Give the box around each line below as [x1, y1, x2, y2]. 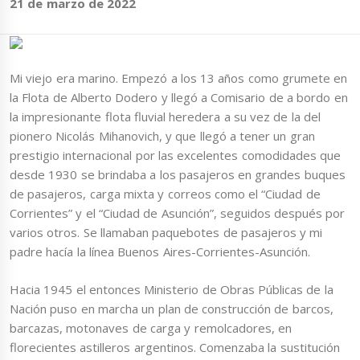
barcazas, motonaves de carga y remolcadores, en [10, 319, 292, 336]
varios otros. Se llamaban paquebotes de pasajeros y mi [10, 224, 323, 241]
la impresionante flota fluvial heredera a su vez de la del [10, 108, 321, 125]
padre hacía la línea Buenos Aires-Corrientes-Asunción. [10, 243, 310, 260]
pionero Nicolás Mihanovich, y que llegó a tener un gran [10, 128, 315, 145]
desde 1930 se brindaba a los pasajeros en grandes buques [10, 166, 346, 183]
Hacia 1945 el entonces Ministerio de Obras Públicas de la [10, 280, 333, 297]
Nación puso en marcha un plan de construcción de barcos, [10, 300, 333, 317]
